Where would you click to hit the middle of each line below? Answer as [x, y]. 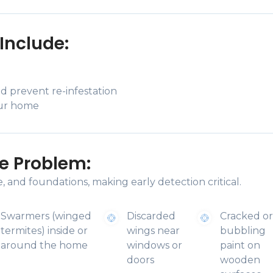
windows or [155, 245]
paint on [240, 245]
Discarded [151, 216]
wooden [240, 260]
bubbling [243, 231]
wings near [154, 231]
